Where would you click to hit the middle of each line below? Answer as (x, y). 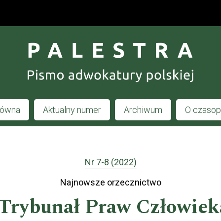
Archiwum (143, 110)
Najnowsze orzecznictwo (110, 183)
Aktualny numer (72, 110)
